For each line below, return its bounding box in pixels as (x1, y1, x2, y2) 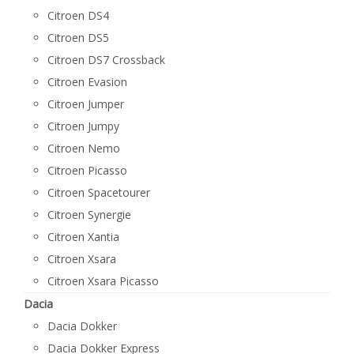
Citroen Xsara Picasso (47, 273, 159, 288)
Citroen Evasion (47, 74, 127, 89)
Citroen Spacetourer (47, 185, 150, 200)
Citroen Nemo (47, 141, 120, 156)
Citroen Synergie (47, 207, 131, 222)
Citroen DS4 (47, 8, 109, 23)
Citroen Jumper (47, 96, 124, 111)
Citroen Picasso (47, 163, 127, 178)
